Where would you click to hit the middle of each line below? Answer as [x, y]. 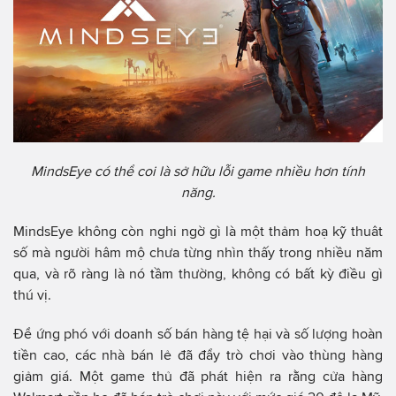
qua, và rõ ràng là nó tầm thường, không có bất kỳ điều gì [198, 273]
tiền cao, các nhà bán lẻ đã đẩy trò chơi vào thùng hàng [198, 354]
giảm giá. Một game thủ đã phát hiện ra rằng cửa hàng [198, 376]
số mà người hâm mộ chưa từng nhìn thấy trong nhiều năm [198, 252]
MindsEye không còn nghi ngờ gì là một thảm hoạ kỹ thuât [198, 231]
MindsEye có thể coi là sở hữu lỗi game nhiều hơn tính [198, 171]
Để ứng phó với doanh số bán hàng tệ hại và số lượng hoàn [198, 333]
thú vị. [32, 294]
